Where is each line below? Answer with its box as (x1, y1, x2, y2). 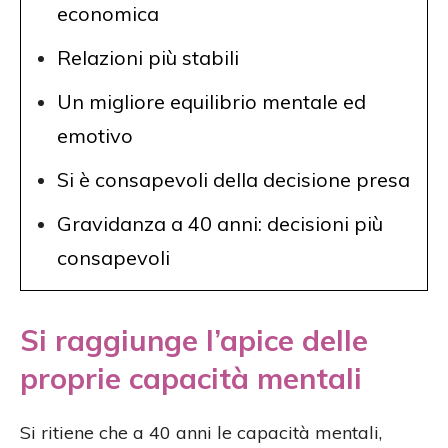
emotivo (57, 122, 133, 148)
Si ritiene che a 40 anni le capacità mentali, (20, 420, 382, 444)
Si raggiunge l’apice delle (20, 321, 368, 358)
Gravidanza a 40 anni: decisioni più (57, 210, 383, 236)
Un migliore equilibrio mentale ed (57, 88, 366, 114)
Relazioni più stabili (57, 44, 239, 70)
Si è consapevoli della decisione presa (57, 166, 410, 192)
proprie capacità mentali (20, 359, 362, 396)
